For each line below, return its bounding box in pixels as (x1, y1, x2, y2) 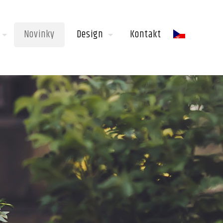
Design (77, 27, 103, 42)
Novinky (24, 27, 55, 42)
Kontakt (130, 27, 161, 42)
